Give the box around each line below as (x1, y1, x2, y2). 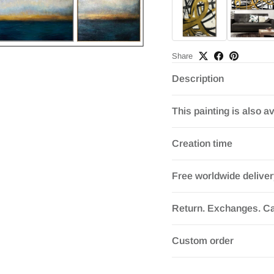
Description (171, 73, 224, 84)
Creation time (171, 138, 232, 149)
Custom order (171, 235, 234, 246)
